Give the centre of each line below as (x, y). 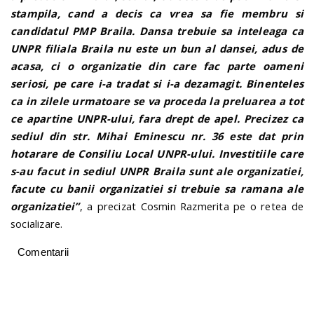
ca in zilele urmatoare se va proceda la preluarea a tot (157, 101)
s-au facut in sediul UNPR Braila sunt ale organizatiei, (157, 171)
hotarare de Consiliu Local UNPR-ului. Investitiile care (157, 153)
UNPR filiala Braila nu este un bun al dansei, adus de (157, 48)
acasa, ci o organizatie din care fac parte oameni (157, 66)
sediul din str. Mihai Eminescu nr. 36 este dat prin (157, 136)
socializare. (37, 223)
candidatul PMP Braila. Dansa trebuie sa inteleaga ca (157, 30)
